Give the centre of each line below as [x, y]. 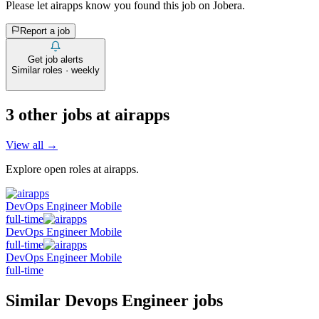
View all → [32, 145]
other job [50, 115]
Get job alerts [56, 60]
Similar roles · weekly [56, 70]
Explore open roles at [55, 169]
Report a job [45, 31]
